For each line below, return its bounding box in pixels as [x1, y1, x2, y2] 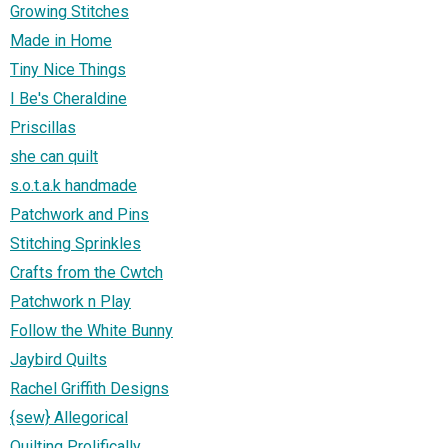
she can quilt [10, 146, 98, 166]
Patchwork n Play [10, 291, 131, 311]
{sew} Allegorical [10, 407, 128, 427]
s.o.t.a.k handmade [10, 175, 137, 195]
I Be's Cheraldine [10, 88, 127, 108]
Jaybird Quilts [10, 349, 107, 369]
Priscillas [10, 117, 76, 137]
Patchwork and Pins [10, 204, 149, 224]
